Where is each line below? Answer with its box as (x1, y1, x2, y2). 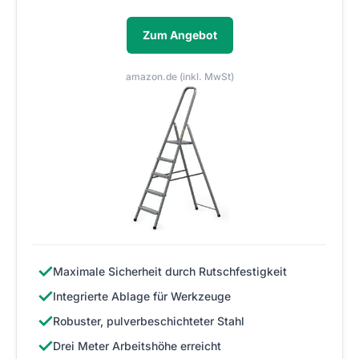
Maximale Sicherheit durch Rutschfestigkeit (53, 264, 287, 278)
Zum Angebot (142, 27, 217, 42)
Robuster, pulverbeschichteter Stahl (53, 313, 244, 328)
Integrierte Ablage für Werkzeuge (53, 288, 231, 303)
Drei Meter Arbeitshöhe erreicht (53, 338, 221, 353)
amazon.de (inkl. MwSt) (125, 70, 234, 83)
